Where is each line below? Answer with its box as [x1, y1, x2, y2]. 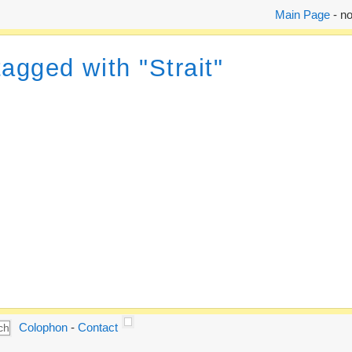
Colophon [19, 320, 68, 334]
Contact [78, 320, 119, 334]
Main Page [274, 8, 330, 21]
